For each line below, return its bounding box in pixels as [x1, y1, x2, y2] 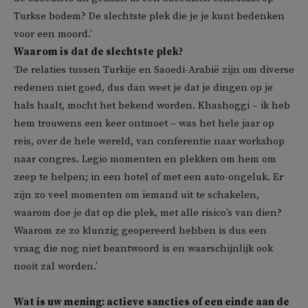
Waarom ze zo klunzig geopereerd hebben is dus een [14, 224, 267, 238]
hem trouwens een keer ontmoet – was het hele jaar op [14, 117, 274, 131]
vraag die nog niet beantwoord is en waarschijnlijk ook [14, 242, 273, 256]
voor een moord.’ [14, 27, 92, 41]
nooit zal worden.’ [14, 260, 98, 274]
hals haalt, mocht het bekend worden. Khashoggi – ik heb [14, 99, 290, 113]
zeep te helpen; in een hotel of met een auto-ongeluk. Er [14, 170, 283, 184]
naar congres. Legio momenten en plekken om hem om [14, 153, 276, 166]
